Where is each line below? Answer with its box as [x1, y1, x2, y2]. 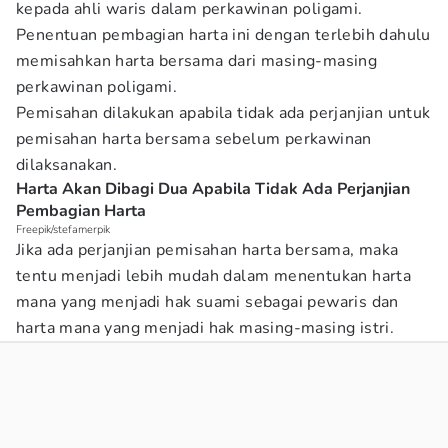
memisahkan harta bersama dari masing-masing [16, 50, 378, 72]
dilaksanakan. [16, 154, 118, 176]
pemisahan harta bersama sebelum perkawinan [16, 128, 372, 150]
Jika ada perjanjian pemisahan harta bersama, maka [16, 239, 399, 261]
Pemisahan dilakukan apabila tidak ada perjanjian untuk [16, 102, 431, 124]
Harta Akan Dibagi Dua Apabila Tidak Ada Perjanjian [16, 178, 410, 200]
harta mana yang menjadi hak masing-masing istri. [16, 317, 395, 339]
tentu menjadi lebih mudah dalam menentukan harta [16, 265, 412, 287]
